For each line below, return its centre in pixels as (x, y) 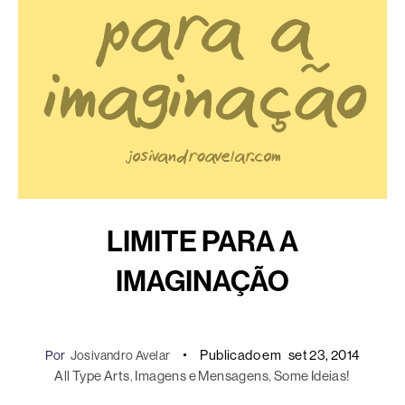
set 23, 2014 (324, 354)
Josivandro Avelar (120, 355)
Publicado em (241, 354)
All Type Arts (92, 375)
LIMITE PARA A (202, 241)
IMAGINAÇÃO (202, 281)
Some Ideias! (312, 375)
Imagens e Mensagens (202, 375)
